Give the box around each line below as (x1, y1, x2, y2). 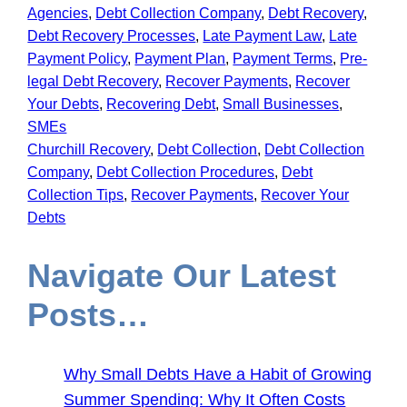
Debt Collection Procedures (96, 164, 275, 181)
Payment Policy (27, 51, 128, 67)
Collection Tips (27, 187, 124, 203)
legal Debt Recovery (27, 74, 159, 90)
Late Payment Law (203, 28, 323, 45)
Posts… (27, 296, 150, 334)
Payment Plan (134, 51, 226, 67)
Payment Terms (233, 51, 333, 67)
